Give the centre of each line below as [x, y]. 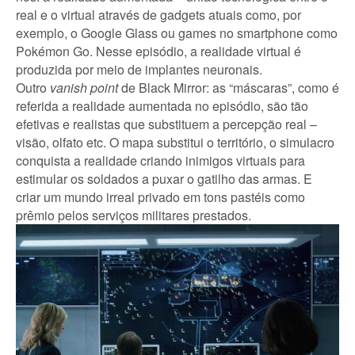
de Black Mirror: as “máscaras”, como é [229, 87]
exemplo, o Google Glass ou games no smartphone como [177, 32]
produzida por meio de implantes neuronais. [139, 69]
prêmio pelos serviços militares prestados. [134, 215]
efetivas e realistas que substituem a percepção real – [166, 124]
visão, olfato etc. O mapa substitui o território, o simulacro [175, 142]
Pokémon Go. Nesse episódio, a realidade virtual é [158, 51]
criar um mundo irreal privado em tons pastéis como [160, 197]
